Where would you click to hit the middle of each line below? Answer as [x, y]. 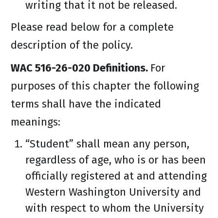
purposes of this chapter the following [105, 86]
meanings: [36, 122]
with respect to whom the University [115, 208]
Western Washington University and [113, 192]
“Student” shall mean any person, [107, 144]
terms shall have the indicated [86, 104]
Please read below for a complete [92, 27]
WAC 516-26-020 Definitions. [81, 68]
